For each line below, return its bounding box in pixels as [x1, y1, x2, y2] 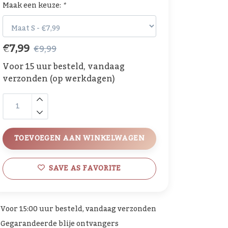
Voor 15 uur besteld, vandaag [3, 58, 125, 75]
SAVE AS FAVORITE [49, 161, 121, 176]
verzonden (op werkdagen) [3, 70, 115, 87]
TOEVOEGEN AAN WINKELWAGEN [14, 131, 145, 146]
